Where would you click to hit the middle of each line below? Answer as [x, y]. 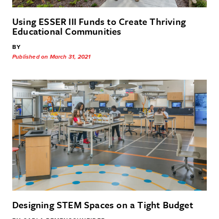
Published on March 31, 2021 [52, 57]
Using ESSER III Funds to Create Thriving [99, 22]
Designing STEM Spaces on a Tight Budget [103, 204]
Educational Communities [67, 31]
